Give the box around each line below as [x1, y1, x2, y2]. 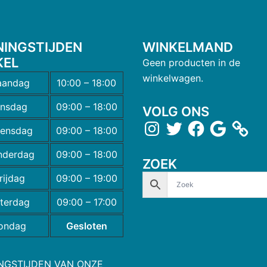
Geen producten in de [142, 56, 240, 69]
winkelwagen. [142, 72, 203, 84]
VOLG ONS [142, 103, 209, 119]
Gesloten [66, 219, 107, 232]
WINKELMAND [142, 39, 233, 55]
